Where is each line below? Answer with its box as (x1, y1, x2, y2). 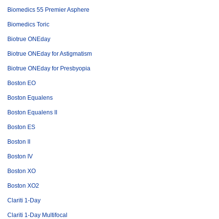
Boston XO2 (7, 182, 39, 189)
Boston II (7, 138, 30, 145)
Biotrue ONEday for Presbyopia (7, 65, 90, 72)
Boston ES (7, 124, 35, 131)
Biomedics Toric (7, 21, 49, 28)
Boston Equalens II (7, 109, 57, 116)
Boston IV (7, 153, 33, 160)
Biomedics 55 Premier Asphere (7, 6, 89, 13)
